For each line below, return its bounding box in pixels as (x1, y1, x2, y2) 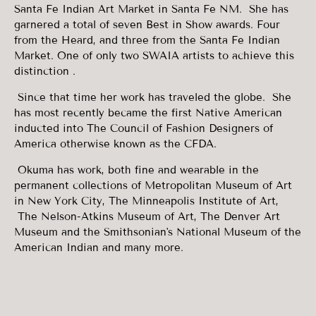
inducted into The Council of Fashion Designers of (14, 122, 273, 135)
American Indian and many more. (14, 241, 187, 254)
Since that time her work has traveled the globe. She (18, 91, 291, 104)
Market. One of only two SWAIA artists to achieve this (14, 49, 294, 62)
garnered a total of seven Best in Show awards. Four (14, 18, 280, 31)
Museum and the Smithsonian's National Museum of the (14, 226, 301, 238)
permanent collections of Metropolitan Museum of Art (14, 179, 292, 192)
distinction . (14, 65, 79, 78)
